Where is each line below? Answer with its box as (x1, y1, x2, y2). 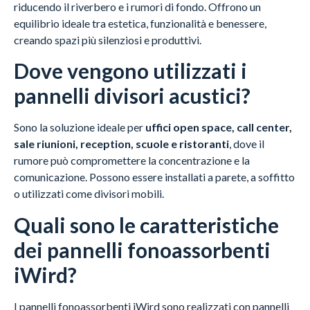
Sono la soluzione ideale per (14, 120, 145, 134)
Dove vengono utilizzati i (14, 58, 247, 84)
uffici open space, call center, (145, 120, 292, 134)
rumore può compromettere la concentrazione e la (14, 154, 250, 167)
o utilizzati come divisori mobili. (14, 187, 164, 201)
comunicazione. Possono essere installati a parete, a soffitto (14, 170, 295, 184)
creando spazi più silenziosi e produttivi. (14, 33, 201, 46)
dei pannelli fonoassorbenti (14, 237, 271, 262)
